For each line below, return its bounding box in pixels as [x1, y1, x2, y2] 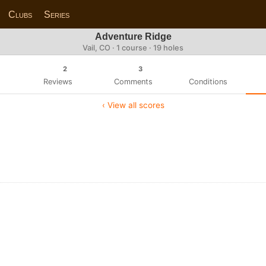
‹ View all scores [102, 100, 164, 110]
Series [44, 9, 70, 20]
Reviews [43, 77, 72, 86]
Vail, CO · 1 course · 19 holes [83, 43, 183, 52]
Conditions [189, 77, 228, 86]
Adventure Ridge [94, 31, 172, 42]
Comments [113, 77, 153, 86]
